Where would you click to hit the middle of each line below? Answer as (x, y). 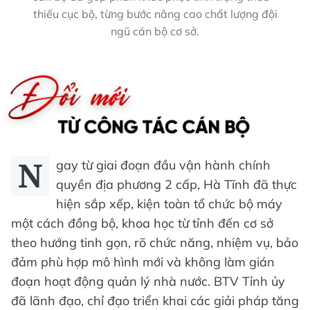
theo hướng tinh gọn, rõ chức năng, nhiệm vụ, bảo (155, 243)
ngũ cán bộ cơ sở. (155, 31)
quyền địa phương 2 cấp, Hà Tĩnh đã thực (176, 185)
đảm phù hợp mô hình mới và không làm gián (143, 262)
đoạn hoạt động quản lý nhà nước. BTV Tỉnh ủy (148, 282)
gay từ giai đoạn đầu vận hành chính (163, 165)
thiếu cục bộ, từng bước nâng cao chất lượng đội (155, 14)
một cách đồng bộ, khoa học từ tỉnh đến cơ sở (142, 224)
